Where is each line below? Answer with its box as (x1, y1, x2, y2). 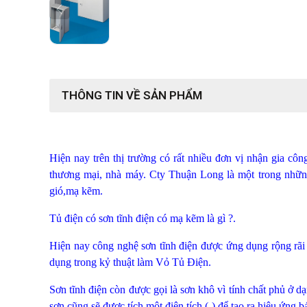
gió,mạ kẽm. (49, 184, 106, 197)
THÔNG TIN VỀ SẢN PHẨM (62, 88, 202, 102)
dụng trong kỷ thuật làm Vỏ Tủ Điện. (49, 256, 211, 268)
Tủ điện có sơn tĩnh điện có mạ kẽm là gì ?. (49, 212, 236, 224)
